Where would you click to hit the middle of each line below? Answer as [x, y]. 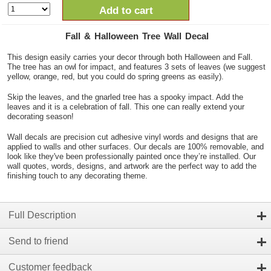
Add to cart [126, 10]
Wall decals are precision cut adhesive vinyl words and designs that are [132, 137]
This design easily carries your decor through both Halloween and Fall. [130, 57]
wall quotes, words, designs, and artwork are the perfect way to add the [132, 166]
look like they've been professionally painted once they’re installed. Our [132, 156]
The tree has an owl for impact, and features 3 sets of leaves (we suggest [136, 67]
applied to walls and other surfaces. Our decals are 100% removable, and [135, 146]
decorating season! [41, 116]
